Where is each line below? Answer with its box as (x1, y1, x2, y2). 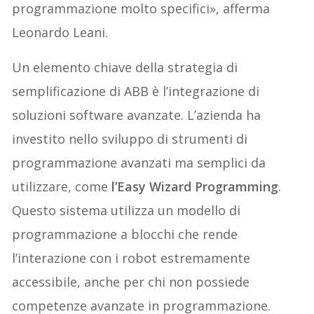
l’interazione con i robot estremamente (12, 250, 251, 267)
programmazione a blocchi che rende (12, 226, 238, 243)
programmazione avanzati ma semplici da (12, 154, 266, 172)
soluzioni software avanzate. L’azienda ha (12, 107, 261, 124)
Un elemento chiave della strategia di (12, 59, 238, 76)
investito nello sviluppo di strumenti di (12, 130, 248, 148)
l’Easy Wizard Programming (111, 178, 279, 196)
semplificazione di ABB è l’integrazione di (12, 83, 260, 100)
